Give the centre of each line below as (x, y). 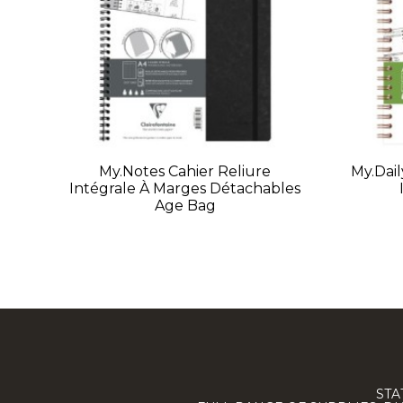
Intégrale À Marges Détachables (185, 189)
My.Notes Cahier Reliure (185, 172)
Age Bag (185, 206)
